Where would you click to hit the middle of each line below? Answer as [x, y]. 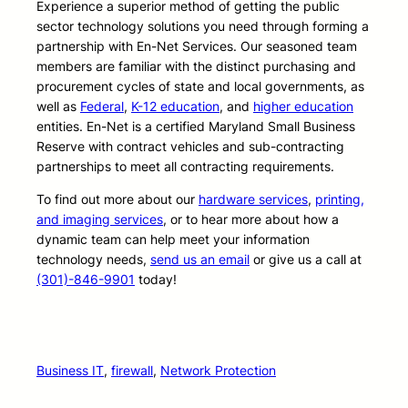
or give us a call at [306, 260]
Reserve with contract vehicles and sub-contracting [190, 147]
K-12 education [175, 107]
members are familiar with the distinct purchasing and [196, 66]
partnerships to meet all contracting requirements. [185, 167]
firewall [132, 371]
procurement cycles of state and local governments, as [200, 87]
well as [58, 107]
